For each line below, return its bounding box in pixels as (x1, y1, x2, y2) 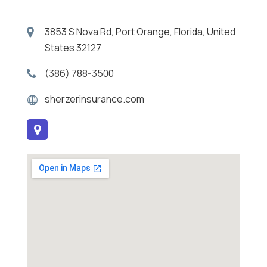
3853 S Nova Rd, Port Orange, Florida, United (44, 25, 235, 38)
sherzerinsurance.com (44, 92, 144, 105)
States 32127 (44, 41, 101, 54)
